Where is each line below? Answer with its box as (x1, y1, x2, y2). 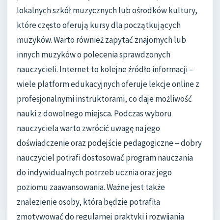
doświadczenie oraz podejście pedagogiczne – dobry (17, 137, 202, 149)
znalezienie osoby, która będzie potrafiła (17, 196, 160, 208)
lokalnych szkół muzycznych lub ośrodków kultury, (17, 5, 197, 16)
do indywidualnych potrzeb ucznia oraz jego (17, 167, 172, 178)
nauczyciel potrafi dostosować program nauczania (17, 152, 193, 164)
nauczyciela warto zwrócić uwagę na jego (17, 123, 160, 134)
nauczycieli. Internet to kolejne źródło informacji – (17, 64, 193, 75)
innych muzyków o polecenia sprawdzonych (17, 49, 170, 60)
